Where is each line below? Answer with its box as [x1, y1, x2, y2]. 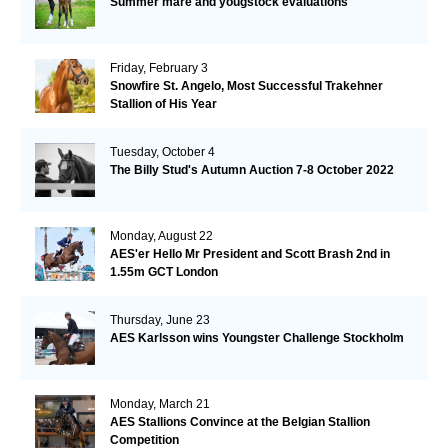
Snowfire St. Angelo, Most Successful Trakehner [109, 78, 383, 93]
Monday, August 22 [109, 228, 213, 243]
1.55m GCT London [109, 264, 218, 279]
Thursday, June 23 [109, 312, 210, 327]
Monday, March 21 [109, 396, 210, 411]
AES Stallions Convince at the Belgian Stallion [109, 414, 370, 429]
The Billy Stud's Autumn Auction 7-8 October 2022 [109, 162, 394, 177]
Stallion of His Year [109, 96, 217, 111]
